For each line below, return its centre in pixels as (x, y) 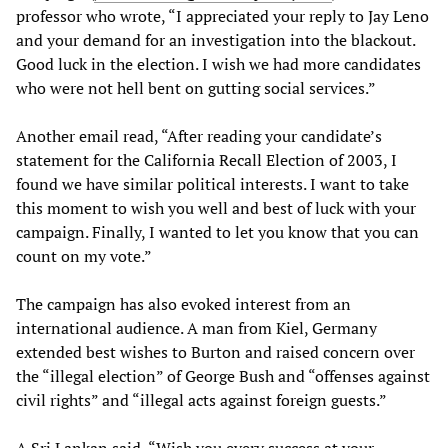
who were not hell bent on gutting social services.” (196, 88)
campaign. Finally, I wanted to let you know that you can (217, 232)
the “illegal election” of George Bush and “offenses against (223, 376)
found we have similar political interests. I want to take (212, 184)
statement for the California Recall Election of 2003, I (206, 160)
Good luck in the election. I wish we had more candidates (218, 64)
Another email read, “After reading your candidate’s (199, 136)
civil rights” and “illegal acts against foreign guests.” (201, 400)
